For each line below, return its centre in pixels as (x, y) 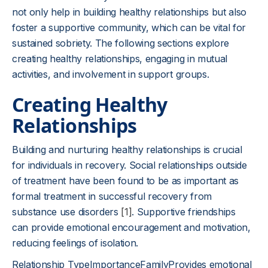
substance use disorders (67, 212)
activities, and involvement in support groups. (111, 74)
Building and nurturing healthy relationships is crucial (127, 150)
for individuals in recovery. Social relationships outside (130, 165)
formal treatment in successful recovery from (112, 196)
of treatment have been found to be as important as (125, 181)
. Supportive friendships (184, 212)
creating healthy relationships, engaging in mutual (120, 59)
